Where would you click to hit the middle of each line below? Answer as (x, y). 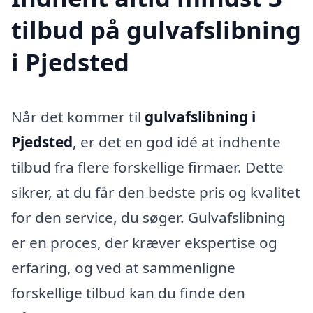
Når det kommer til (78, 116)
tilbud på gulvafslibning (156, 30)
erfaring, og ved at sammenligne (123, 267)
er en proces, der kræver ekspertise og (144, 242)
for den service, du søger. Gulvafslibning (148, 217)
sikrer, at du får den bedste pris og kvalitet (156, 192)
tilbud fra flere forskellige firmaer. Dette (147, 167)
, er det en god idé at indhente (177, 141)
